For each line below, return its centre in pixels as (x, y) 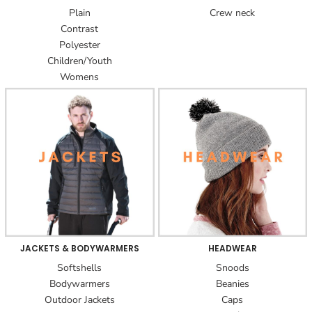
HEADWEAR (232, 249)
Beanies (232, 284)
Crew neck (233, 13)
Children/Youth (79, 61)
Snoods (232, 268)
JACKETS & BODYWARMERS (79, 249)
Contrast (80, 29)
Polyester (79, 45)
